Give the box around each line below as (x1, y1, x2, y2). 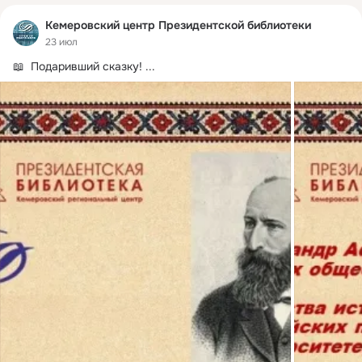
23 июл (45, 35, 78, 48)
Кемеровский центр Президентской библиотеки (45, 18, 311, 33)
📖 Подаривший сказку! (13, 58, 142, 74)
